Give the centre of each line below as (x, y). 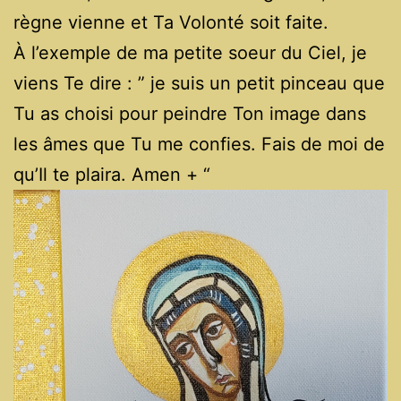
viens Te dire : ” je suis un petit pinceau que (199, 83)
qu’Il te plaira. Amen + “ (112, 174)
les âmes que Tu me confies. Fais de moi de (199, 144)
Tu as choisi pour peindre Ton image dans (190, 113)
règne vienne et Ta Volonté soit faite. (171, 22)
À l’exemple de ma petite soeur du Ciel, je (190, 52)
